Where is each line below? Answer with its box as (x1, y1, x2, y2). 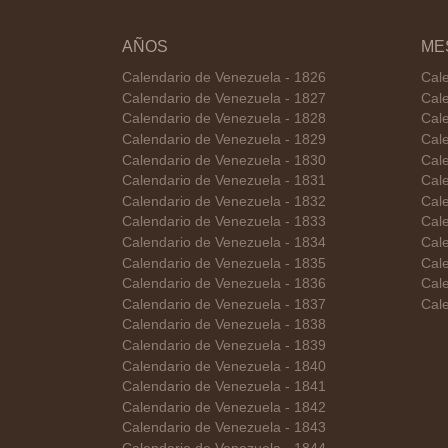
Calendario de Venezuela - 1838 (122, 317, 327, 333)
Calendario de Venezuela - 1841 (122, 379, 327, 395)
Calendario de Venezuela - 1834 (122, 234, 327, 250)
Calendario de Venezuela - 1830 (122, 152, 327, 168)
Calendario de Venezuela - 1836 (122, 276, 327, 292)
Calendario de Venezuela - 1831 (122, 173, 327, 189)
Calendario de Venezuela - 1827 (122, 90, 327, 106)
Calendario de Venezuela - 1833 (122, 214, 327, 230)
